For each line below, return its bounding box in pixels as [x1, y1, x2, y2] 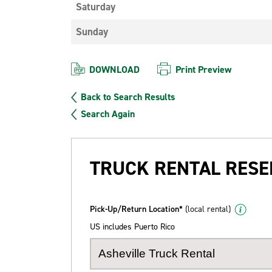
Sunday [76, 25, 108, 38]
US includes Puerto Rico [90, 221, 175, 233]
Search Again [81, 107, 135, 120]
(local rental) [185, 203, 231, 215]
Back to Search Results [81, 90, 175, 103]
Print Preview [175, 63, 231, 76]
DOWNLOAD [89, 63, 140, 76]
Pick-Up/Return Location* [90, 203, 185, 215]
